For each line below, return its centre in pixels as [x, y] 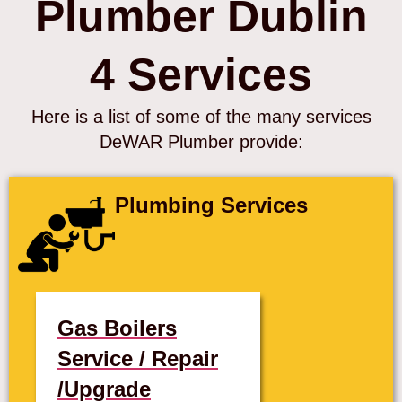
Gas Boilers [117, 328]
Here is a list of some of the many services [201, 117]
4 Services [201, 75]
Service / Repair [138, 358]
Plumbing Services [211, 205]
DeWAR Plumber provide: [201, 142]
